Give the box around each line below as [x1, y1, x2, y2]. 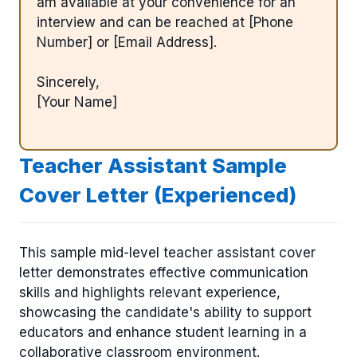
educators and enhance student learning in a [19, 324, 307, 341]
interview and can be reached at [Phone [37, 14, 293, 30]
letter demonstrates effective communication [19, 265, 308, 281]
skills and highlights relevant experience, [19, 284, 280, 301]
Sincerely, [37, 74, 100, 91]
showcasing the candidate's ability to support [19, 304, 312, 321]
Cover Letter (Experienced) [19, 182, 296, 207]
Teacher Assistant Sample [19, 152, 287, 178]
